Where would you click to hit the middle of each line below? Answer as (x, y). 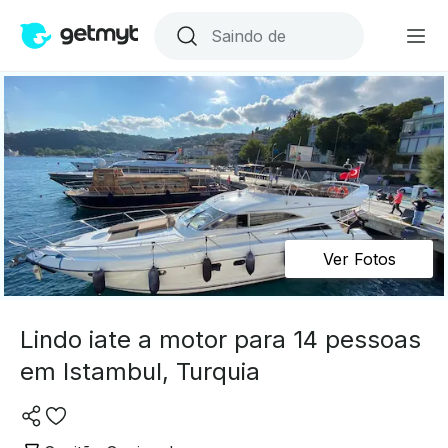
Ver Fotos (359, 259)
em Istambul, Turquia (140, 371)
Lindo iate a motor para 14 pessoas (220, 339)
